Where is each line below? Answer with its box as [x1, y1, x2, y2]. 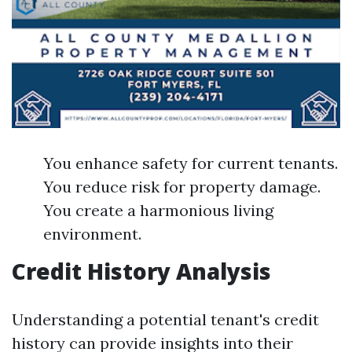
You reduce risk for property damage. [43, 177, 321, 196]
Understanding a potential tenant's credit [12, 310, 319, 329]
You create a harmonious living [43, 200, 273, 220]
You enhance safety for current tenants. [43, 153, 338, 173]
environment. [43, 224, 141, 244]
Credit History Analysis [12, 256, 271, 286]
